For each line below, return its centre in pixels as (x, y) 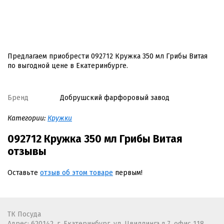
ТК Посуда (24, 214)
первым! (128, 172)
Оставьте (24, 172)
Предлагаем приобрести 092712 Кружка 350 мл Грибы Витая (107, 56)
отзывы (27, 151)
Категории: (27, 118)
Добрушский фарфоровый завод (115, 97)
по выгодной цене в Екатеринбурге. (68, 65)
